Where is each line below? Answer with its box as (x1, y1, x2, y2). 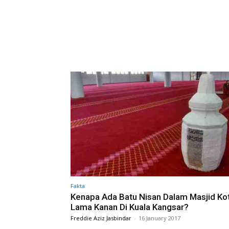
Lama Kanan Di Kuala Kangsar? (71, 201, 189, 212)
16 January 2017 (139, 214, 180, 222)
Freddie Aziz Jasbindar (71, 214, 131, 222)
